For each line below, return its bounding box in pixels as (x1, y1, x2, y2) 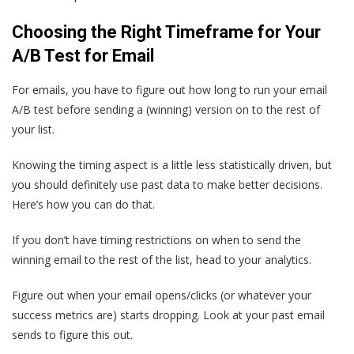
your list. (12, 121, 55, 137)
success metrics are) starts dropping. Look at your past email (12, 307, 325, 322)
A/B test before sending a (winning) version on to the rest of (12, 101, 320, 117)
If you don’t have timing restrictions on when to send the (12, 232, 301, 247)
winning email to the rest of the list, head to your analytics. (12, 251, 311, 267)
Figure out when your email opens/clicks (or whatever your (12, 287, 311, 303)
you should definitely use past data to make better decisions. (12, 176, 322, 192)
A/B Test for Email (12, 45, 154, 66)
